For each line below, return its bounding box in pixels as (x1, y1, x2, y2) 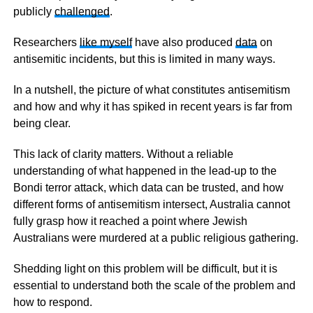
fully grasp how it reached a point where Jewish (13, 215, 247, 227)
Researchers (13, 36, 80, 48)
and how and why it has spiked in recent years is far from (13, 101, 292, 112)
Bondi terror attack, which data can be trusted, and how (13, 182, 284, 194)
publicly (13, 6, 54, 17)
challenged (54, 6, 110, 17)
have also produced (131, 36, 235, 48)
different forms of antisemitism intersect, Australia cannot (13, 198, 290, 210)
